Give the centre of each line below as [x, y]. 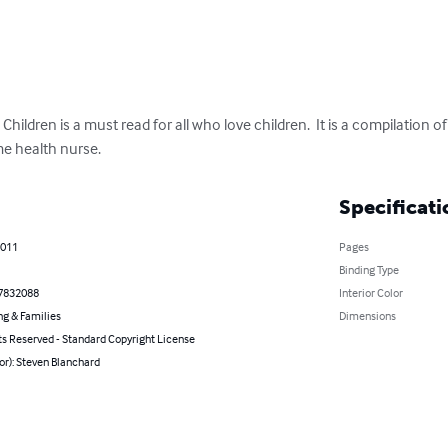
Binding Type [368, 270]
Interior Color [370, 293]
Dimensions [367, 316]
